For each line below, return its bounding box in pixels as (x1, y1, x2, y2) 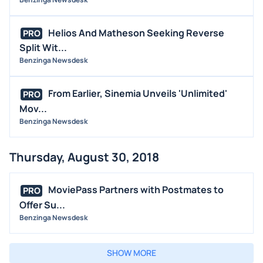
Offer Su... (19, 198, 65, 211)
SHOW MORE (107, 247, 156, 258)
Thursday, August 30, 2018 (9, 149, 159, 166)
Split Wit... (19, 41, 67, 55)
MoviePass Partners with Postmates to (48, 183, 224, 197)
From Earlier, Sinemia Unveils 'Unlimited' (48, 87, 227, 100)
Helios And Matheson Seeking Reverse (48, 26, 224, 39)
